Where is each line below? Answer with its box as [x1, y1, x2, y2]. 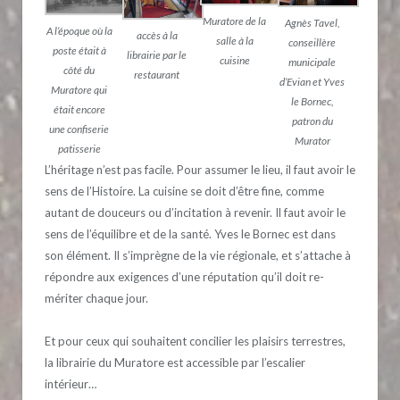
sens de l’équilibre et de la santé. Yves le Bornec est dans [45, 226, 336, 241]
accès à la [136, 29, 178, 43]
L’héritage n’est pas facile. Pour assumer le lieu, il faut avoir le [45, 162, 355, 177]
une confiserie [49, 121, 109, 136]
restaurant [134, 68, 179, 82]
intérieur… [45, 376, 96, 391]
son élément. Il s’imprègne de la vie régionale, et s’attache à [45, 247, 351, 262]
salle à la [215, 33, 254, 47]
